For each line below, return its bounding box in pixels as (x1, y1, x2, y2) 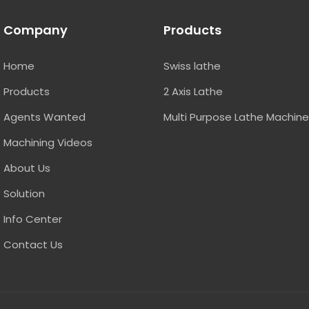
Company (3, 21, 68, 39)
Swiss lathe (163, 58, 221, 73)
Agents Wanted (3, 109, 86, 124)
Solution (3, 186, 45, 201)
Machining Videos (3, 134, 92, 150)
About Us (3, 160, 50, 175)
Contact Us (3, 237, 63, 252)
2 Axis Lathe (163, 83, 223, 99)
